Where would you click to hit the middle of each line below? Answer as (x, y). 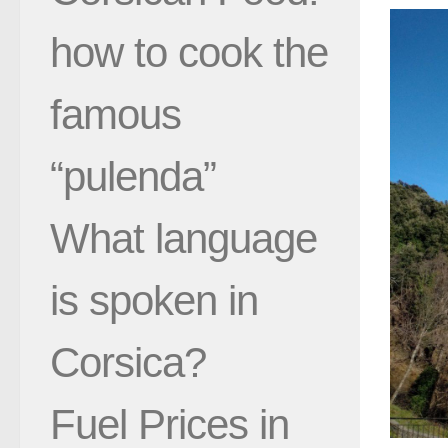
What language (183, 238)
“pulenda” (133, 176)
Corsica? (128, 362)
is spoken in (154, 300)
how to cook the (189, 52)
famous (115, 114)
